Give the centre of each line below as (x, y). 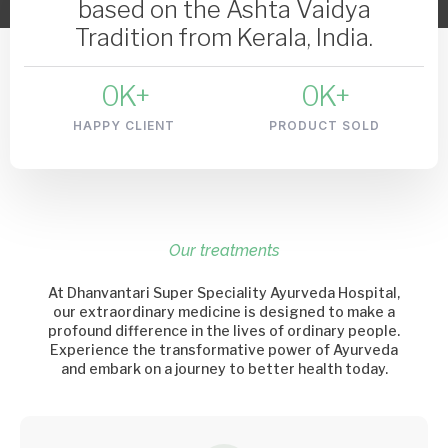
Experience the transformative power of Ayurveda (224, 350)
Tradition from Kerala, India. (224, 38)
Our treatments (224, 251)
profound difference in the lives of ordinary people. (224, 331)
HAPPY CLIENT (124, 126)
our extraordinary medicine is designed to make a (224, 312)
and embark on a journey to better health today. (224, 369)
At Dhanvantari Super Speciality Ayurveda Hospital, (224, 293)
